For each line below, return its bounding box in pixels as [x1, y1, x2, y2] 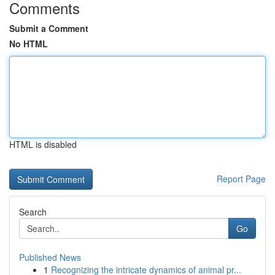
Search [19, 206, 47, 218]
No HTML [9, 37, 48, 50]
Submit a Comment [9, 22, 88, 34]
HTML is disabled [9, 138, 77, 150]
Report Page [217, 172, 266, 185]
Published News [19, 251, 81, 263]
